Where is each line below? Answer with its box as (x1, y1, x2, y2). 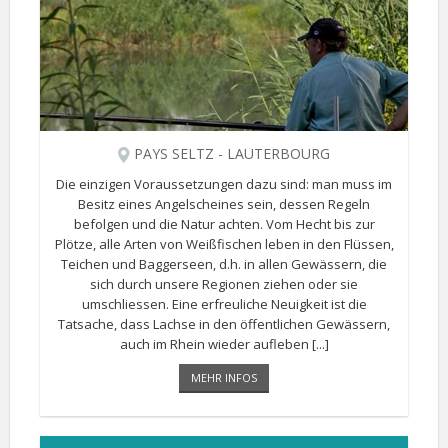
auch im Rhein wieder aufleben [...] (119, 335, 329, 353)
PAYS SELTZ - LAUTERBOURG (130, 144, 330, 163)
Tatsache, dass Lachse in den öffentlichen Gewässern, (58, 315, 390, 333)
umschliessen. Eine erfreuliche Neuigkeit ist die (81, 295, 367, 313)
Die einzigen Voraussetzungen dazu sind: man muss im (56, 175, 392, 193)
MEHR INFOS (191, 370, 257, 385)
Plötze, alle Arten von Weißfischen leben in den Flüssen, (54, 235, 394, 253)
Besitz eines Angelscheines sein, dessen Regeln (78, 195, 370, 213)
